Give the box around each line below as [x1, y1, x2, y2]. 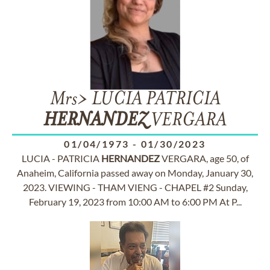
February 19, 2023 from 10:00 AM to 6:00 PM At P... [28, 196, 242, 207]
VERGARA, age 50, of [159, 152, 249, 164]
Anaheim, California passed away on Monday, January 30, [17, 167, 253, 178]
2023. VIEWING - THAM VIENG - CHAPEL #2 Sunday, [22, 181, 248, 193]
